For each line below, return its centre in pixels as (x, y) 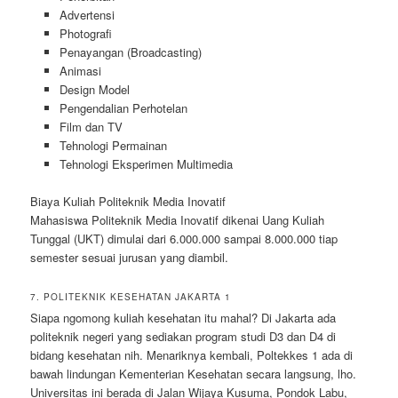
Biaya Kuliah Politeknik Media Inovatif (128, 201)
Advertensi (87, 14)
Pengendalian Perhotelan (123, 107)
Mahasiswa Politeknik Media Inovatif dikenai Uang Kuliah (178, 219)
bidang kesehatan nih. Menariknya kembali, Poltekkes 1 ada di (192, 355)
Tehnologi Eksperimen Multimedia (146, 163)
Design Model (94, 89)
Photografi (85, 33)
